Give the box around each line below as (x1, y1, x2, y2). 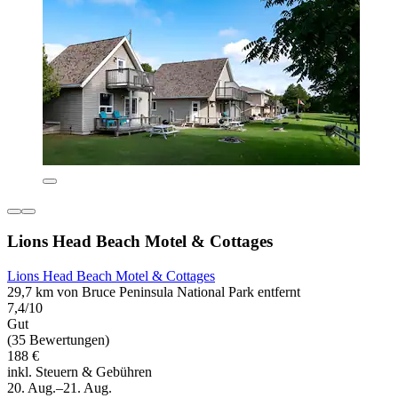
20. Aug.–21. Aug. (7, 379, 112, 395)
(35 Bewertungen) (7, 331, 109, 347)
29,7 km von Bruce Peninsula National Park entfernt (7, 283, 300, 299)
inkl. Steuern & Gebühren (7, 363, 152, 379)
